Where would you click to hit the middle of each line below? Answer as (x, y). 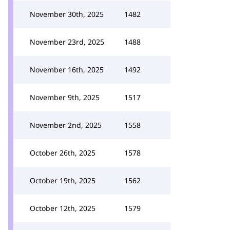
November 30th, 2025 (67, 14)
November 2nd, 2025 (66, 125)
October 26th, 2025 (63, 153)
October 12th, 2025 (63, 208)
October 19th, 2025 (63, 180)
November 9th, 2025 (65, 97)
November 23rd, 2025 (67, 42)
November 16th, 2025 (67, 70)
